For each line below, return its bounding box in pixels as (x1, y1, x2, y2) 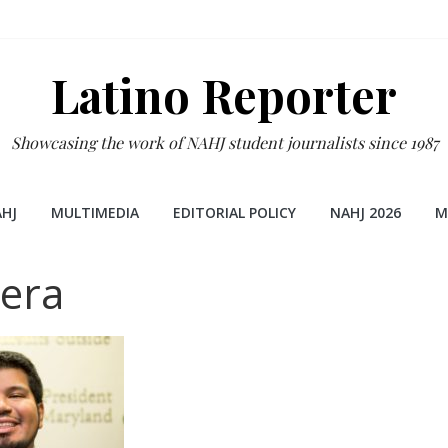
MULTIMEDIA (50, 203, 139, 222)
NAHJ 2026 (329, 203, 401, 222)
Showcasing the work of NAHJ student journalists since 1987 (10, 132, 438, 153)
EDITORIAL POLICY (172, 203, 296, 222)
